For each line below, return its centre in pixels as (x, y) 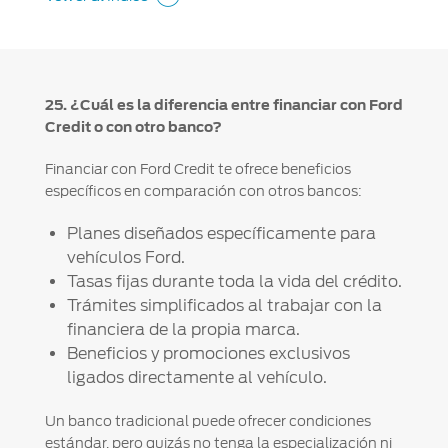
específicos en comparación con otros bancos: (203, 190)
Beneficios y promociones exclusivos (208, 353)
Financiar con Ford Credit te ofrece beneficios (197, 168)
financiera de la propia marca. (183, 329)
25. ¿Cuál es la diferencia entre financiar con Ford (223, 104)
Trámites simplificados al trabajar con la (224, 305)
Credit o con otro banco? (133, 126)
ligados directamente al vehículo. (196, 377)
